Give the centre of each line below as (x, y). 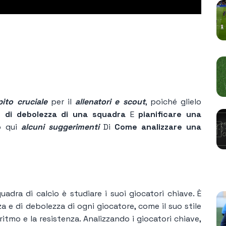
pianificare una (170, 114)
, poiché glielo (173, 101)
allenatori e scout (110, 101)
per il (61, 101)
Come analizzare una (156, 127)
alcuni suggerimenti (58, 127)
